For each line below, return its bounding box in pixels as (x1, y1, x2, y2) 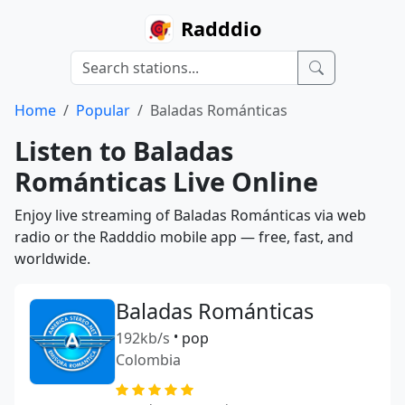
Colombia (116, 350, 181, 370)
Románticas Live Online (14, 164, 318, 199)
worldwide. (14, 249, 90, 268)
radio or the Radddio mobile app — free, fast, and (14, 227, 353, 247)
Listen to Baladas (14, 133, 233, 168)
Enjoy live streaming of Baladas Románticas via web (14, 205, 366, 225)
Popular (76, 100, 130, 120)
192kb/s (116, 328, 170, 348)
